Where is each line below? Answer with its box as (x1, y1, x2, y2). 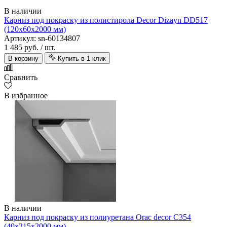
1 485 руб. (4, 43, 39, 52)
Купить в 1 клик (58, 55, 106, 63)
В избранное (4, 91, 48, 100)
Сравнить (4, 73, 37, 82)
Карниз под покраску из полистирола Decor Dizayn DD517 (4, 16, 208, 25)
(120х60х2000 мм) (4, 25, 66, 34)
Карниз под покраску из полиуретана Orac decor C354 (4, 213, 191, 222)
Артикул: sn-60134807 (4, 34, 80, 43)
